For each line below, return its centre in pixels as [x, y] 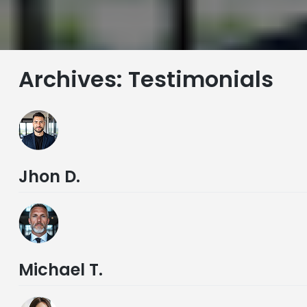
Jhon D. [49, 176]
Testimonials [200, 79]
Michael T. [60, 269]
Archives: [73, 79]
